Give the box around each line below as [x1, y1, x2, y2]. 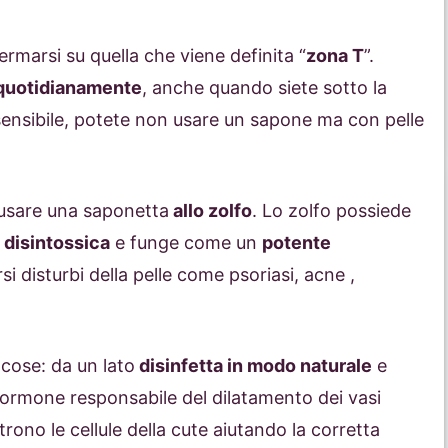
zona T [306, 45, 364, 67]
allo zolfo [169, 200, 252, 222]
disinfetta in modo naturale [135, 355, 372, 377]
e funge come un [110, 232, 262, 254]
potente [262, 232, 331, 254]
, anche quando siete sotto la [142, 77, 387, 99]
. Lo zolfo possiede [252, 200, 411, 222]
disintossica [4, 232, 110, 254]
